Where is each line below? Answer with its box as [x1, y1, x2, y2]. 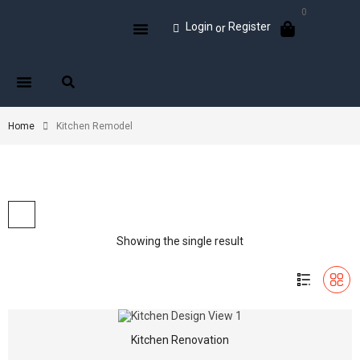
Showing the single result [117, 235, 243, 247]
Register [228, 20, 271, 33]
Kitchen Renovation [131, 333, 229, 346]
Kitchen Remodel [56, 121, 133, 132]
